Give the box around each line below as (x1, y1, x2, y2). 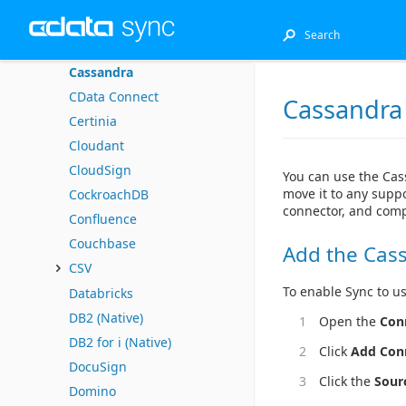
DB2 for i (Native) (69, 333, 171, 351)
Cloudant (69, 137, 124, 154)
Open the (319, 313, 380, 331)
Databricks (69, 285, 133, 302)
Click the (319, 372, 374, 391)
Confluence (69, 210, 137, 227)
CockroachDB (69, 186, 149, 203)
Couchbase (69, 235, 136, 252)
